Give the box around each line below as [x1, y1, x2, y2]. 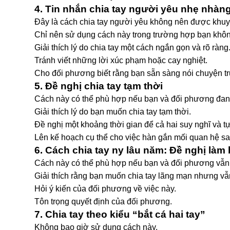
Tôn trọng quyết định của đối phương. [34, 197, 172, 206]
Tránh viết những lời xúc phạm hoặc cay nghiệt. [34, 56, 207, 65]
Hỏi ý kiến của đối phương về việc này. [34, 184, 176, 193]
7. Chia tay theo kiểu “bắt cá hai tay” [34, 209, 205, 220]
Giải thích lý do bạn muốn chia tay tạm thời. [34, 107, 191, 116]
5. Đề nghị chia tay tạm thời [34, 81, 163, 91]
